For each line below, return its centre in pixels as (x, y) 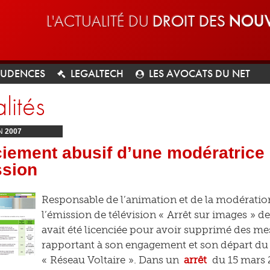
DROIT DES (191, 21)
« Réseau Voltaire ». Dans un (111, 260)
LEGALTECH (97, 73)
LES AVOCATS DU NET (199, 73)
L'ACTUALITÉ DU (99, 21)
